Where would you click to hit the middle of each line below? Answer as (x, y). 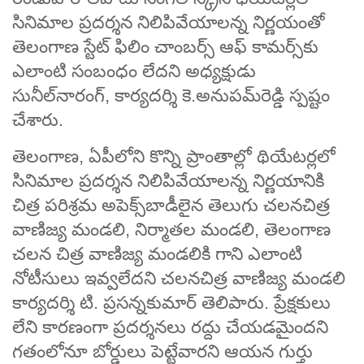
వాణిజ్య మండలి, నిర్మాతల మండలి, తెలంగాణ (171, 229)
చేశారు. (38, 119)
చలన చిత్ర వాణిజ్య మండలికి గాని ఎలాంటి (157, 253)
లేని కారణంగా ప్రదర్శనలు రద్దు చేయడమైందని (170, 327)
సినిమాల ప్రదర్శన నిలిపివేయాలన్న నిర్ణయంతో (168, 22)
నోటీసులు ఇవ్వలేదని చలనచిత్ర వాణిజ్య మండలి (179, 278)
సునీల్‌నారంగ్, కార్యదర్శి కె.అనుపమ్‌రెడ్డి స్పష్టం (171, 95)
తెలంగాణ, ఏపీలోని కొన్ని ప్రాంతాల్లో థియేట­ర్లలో (174, 156)
